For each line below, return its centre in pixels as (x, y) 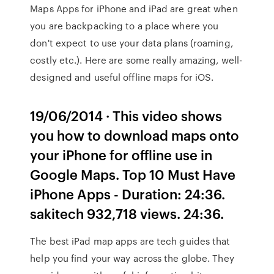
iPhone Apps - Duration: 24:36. (128, 194)
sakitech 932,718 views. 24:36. (127, 213)
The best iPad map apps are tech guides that (130, 241)
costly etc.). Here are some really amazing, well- (136, 60)
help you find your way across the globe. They (132, 258)
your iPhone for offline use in (121, 154)
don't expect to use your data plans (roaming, (131, 43)
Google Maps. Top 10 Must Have (133, 174)
